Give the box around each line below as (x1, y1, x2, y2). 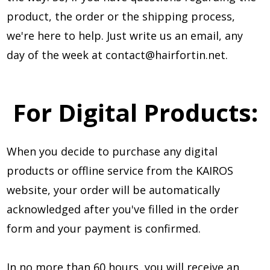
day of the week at (7, 48, 105, 62)
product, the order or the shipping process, (7, 9, 235, 24)
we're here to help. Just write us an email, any (7, 28, 243, 43)
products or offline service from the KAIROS (7, 163, 233, 178)
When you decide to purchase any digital (7, 144, 218, 159)
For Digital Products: (12, 96, 258, 129)
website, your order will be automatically (7, 183, 220, 197)
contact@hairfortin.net (105, 48, 225, 62)
